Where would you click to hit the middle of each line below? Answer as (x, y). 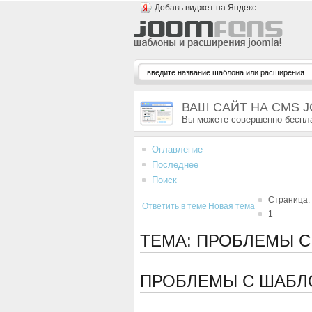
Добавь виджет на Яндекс (205, 8)
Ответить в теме (174, 206)
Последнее (175, 165)
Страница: (289, 200)
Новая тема (232, 206)
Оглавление (177, 149)
